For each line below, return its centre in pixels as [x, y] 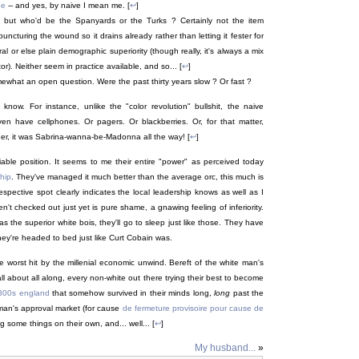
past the [247, 293]
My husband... [225, 348]
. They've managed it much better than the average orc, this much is [137, 177]
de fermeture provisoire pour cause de [193, 309]
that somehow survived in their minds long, [132, 293]
